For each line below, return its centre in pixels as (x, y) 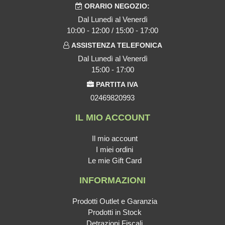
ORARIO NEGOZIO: (117, 6)
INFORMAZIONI (113, 180)
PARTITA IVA (117, 84)
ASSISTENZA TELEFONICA (117, 45)
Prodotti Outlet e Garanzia (115, 201)
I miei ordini (115, 149)
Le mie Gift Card (115, 160)
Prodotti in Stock (115, 212)
